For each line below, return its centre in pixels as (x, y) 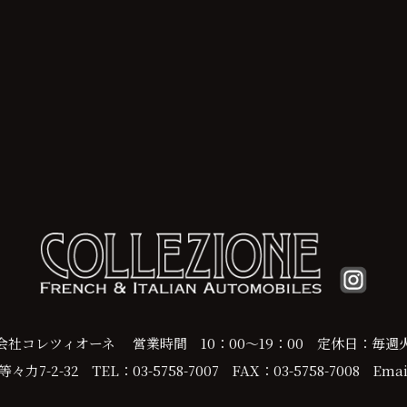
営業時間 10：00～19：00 (225, 342)
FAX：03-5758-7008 (296, 370)
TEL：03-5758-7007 (155, 370)
